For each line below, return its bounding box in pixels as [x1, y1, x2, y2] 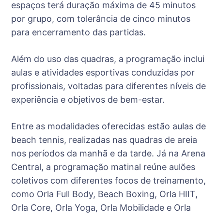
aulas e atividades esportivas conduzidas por [11, 67, 195, 77]
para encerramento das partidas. [11, 27, 146, 37]
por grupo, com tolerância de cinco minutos [11, 13, 190, 24]
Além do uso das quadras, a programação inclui [11, 53, 204, 64]
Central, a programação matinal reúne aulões [11, 161, 195, 172]
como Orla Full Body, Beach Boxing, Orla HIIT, [11, 188, 198, 199]
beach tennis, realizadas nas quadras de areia [11, 134, 197, 145]
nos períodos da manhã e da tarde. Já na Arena [11, 148, 205, 158]
